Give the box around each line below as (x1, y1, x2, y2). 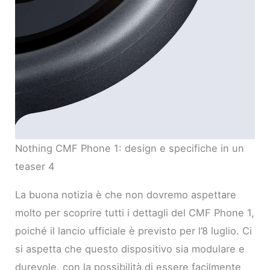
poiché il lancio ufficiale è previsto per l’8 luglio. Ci (15, 224, 253, 237)
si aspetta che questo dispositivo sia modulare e (15, 242, 245, 255)
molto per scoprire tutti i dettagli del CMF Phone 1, (15, 206, 255, 219)
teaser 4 (15, 160, 55, 173)
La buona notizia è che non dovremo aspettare (15, 188, 237, 201)
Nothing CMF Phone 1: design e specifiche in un (15, 142, 245, 155)
